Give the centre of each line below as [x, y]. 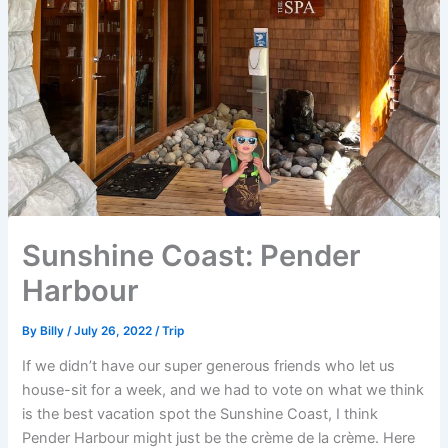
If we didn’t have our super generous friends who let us [209, 366]
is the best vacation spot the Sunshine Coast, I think [200, 414]
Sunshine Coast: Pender [192, 255]
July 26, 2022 [115, 330]
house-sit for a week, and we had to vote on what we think [223, 390]
